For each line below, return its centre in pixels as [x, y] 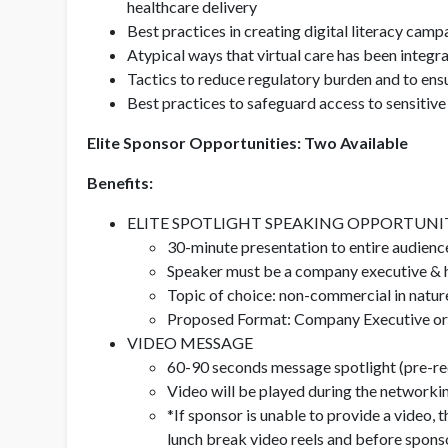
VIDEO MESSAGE [190, 342]
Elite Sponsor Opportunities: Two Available [247, 142]
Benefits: [120, 182]
